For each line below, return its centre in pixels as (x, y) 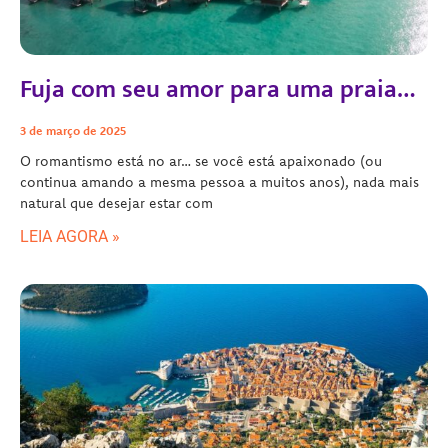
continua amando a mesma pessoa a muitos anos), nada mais (219, 181)
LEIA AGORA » (70, 236)
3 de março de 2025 (73, 130)
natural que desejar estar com (116, 202)
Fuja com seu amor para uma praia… (217, 89)
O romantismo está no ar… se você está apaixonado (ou (201, 160)
